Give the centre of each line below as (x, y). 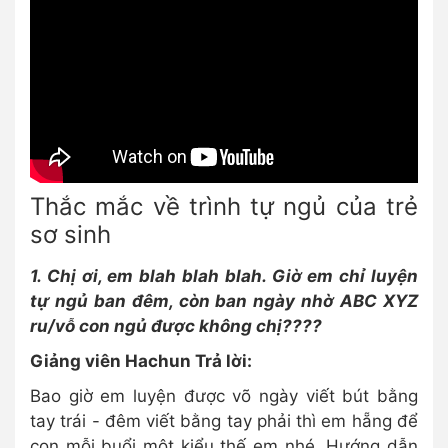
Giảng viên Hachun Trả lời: (141, 361)
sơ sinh (70, 235)
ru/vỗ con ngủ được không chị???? (176, 326)
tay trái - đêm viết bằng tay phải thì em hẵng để (224, 421)
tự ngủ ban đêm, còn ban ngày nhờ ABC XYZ (224, 301)
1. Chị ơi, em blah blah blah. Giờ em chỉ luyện (224, 276)
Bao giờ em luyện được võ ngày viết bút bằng (224, 396)
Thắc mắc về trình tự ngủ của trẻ (224, 207)
